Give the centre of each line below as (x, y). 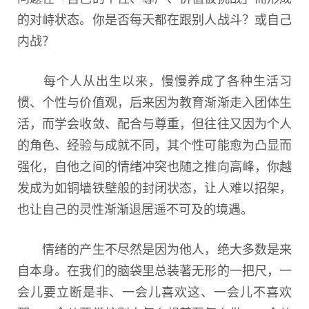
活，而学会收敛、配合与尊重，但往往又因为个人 (154, 122)
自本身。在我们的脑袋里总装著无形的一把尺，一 (154, 269)
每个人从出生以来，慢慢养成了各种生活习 (154, 80)
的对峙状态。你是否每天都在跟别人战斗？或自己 (154, 18)
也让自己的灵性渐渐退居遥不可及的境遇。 (135, 208)
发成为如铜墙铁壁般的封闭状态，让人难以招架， (154, 187)
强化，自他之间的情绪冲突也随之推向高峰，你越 (154, 165)
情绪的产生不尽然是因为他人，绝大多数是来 (154, 248)
